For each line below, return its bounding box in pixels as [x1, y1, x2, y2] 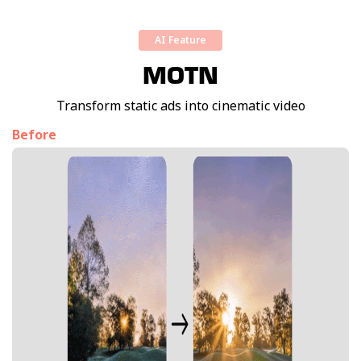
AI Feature [155, 32, 206, 47]
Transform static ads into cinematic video [56, 96, 305, 114]
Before [12, 125, 56, 143]
